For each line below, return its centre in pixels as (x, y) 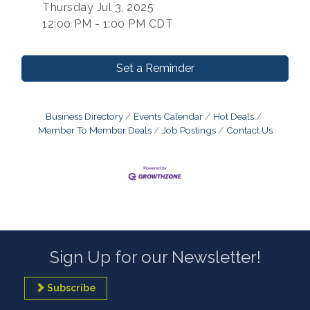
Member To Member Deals (94, 130)
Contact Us (249, 130)
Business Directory (84, 116)
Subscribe (72, 288)
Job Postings (189, 130)
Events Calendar (168, 116)
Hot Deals (234, 116)
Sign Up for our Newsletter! (155, 257)
